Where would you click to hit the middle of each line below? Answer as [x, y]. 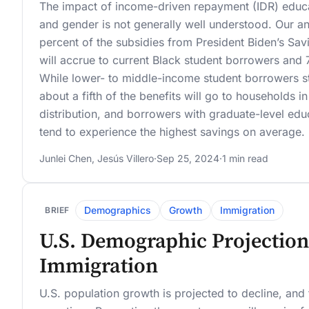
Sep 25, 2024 [188, 158]
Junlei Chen [66, 158]
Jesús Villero [126, 158]
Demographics [118, 210]
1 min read [245, 158]
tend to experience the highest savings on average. [172, 131]
